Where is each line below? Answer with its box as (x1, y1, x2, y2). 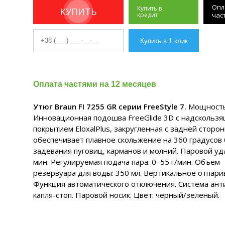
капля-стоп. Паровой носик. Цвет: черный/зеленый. (33, 190, 219, 200)
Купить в (137, 4, 162, 13)
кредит (137, 11, 158, 19)
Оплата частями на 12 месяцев (33, 80, 156, 88)
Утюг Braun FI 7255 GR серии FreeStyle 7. (33, 101, 186, 111)
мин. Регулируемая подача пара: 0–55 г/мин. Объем (33, 157, 220, 167)
